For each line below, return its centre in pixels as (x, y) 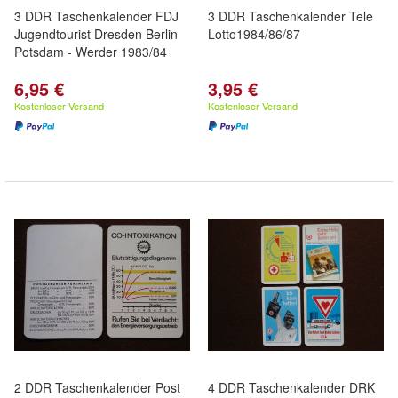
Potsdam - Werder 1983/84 (91, 52)
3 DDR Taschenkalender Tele (291, 16)
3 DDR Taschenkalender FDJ (96, 16)
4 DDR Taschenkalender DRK (291, 387)
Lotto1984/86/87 (254, 34)
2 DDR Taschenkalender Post (97, 387)
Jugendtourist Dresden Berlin (96, 34)
